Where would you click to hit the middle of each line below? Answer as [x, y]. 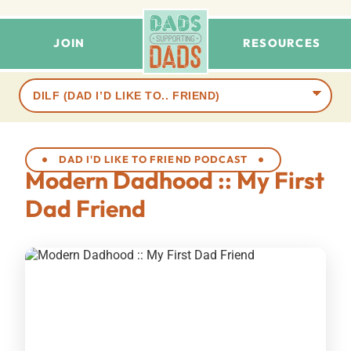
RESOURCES [282, 43]
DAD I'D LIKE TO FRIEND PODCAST [153, 159]
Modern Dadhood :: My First [175, 180]
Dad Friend [85, 208]
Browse [38, 85]
